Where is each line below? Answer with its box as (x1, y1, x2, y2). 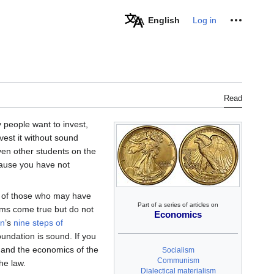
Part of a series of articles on (138, 201, 218, 209)
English (148, 15, 180, 26)
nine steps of (13, 218, 63, 228)
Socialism (161, 245, 194, 254)
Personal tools (229, 13, 253, 24)
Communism (157, 256, 199, 265)
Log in (193, 15, 217, 26)
